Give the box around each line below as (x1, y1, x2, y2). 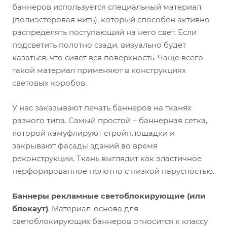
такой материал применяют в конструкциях (12, 65, 186, 75)
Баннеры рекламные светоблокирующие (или (12, 191, 206, 201)
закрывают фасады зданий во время (12, 141, 158, 150)
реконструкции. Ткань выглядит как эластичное (12, 154, 202, 163)
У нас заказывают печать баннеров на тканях (12, 103, 192, 112)
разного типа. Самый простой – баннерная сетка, (12, 116, 207, 125)
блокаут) (12, 204, 48, 213)
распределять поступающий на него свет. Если (12, 27, 197, 37)
